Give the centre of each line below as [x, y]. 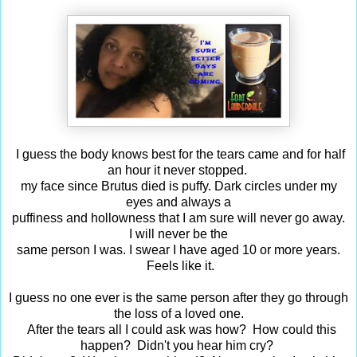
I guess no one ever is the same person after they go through [178, 297]
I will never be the [178, 233]
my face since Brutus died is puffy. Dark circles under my [178, 186]
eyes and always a [178, 202]
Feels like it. [178, 265]
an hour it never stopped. [178, 170]
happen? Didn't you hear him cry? [178, 345]
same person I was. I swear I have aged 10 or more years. [178, 249]
